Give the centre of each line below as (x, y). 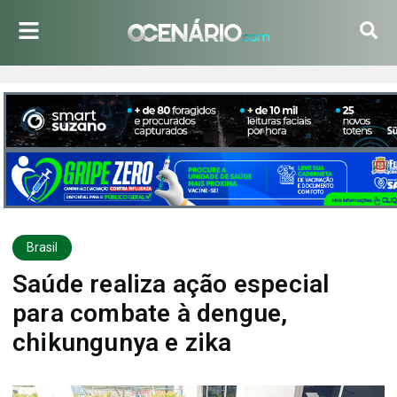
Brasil (42, 247)
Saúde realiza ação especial (171, 284)
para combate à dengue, (150, 313)
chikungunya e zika (122, 342)
